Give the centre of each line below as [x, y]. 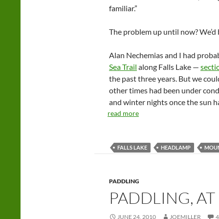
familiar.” [123, 8]
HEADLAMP [176, 147]
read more [123, 113]
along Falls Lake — [169, 67]
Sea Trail [123, 67]
